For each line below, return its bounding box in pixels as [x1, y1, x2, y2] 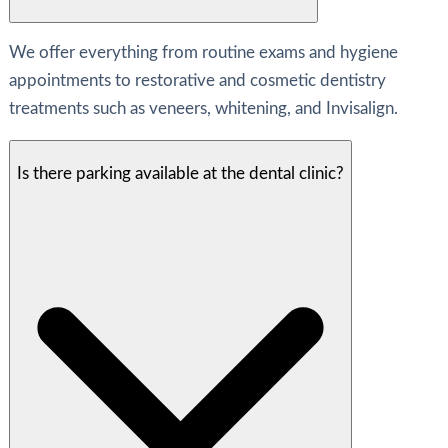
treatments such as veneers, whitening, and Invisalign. [8, 100, 398, 118]
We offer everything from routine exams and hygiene [8, 44, 398, 62]
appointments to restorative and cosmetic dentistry [8, 72, 386, 90]
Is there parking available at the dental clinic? [16, 164, 344, 182]
